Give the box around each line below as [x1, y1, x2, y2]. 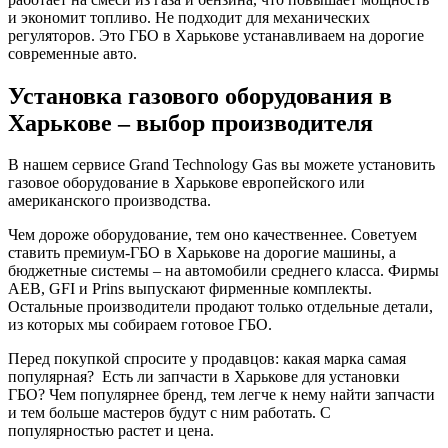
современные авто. [8, 44, 137, 62]
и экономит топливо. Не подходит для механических [8, 8, 370, 26]
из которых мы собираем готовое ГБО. [8, 316, 272, 334]
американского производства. [8, 192, 211, 210]
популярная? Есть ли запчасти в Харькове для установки [8, 368, 400, 386]
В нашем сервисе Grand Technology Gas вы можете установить [8, 156, 435, 174]
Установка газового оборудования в [8, 82, 392, 109]
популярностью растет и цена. [8, 422, 214, 440]
